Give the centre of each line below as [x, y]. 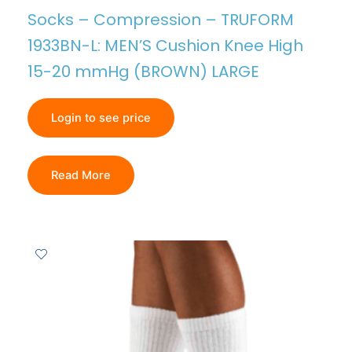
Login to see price [101, 117]
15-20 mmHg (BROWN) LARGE [143, 71]
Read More [81, 176]
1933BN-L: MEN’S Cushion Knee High [165, 45]
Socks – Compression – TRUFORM [161, 19]
